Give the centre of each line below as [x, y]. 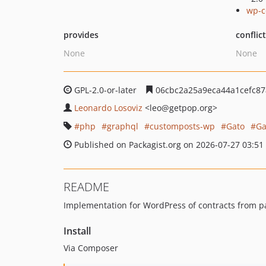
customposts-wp [182, 126]
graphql [123, 126]
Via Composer [91, 248]
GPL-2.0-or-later [105, 90]
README [86, 187]
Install [77, 231]
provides [81, 35]
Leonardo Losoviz [108, 108]
